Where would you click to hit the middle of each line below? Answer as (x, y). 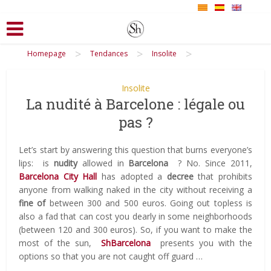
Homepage (47, 53)
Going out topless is (211, 203)
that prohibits (223, 176)
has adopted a (132, 176)
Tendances (109, 53)
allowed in (103, 163)
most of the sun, (60, 243)
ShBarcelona (126, 243)
